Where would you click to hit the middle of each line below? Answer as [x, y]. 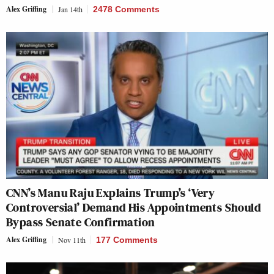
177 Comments [127, 239]
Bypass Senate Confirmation [81, 222]
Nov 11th [72, 239]
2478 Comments [126, 9]
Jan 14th [70, 9]
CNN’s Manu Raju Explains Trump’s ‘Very [111, 192]
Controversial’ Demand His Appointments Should [133, 207]
